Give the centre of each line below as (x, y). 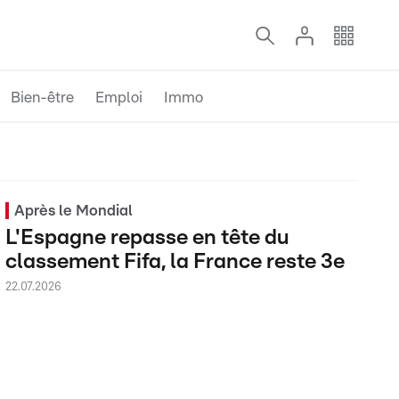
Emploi (119, 97)
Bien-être (42, 97)
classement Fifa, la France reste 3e (175, 262)
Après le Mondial (73, 211)
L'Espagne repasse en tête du (147, 238)
